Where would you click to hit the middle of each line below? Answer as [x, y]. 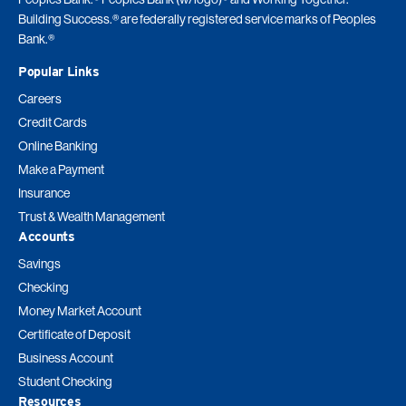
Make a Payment [61, 169]
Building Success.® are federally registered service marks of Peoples [197, 19]
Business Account [66, 358]
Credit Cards [53, 122]
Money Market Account [80, 311]
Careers [40, 98]
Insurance [44, 193]
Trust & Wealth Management [92, 216]
